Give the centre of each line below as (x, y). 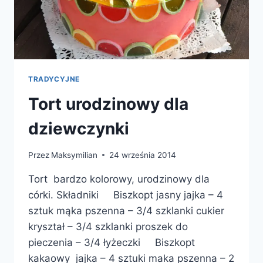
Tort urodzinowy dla (108, 104)
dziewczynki (79, 129)
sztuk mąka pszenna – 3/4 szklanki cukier (126, 210)
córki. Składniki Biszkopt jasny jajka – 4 (126, 195)
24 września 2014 (143, 155)
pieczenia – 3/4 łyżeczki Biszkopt (112, 242)
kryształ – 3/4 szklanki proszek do (108, 226)
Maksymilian (75, 155)
